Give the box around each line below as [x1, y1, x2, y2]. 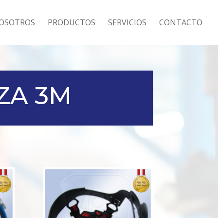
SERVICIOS [108, 17, 146, 28]
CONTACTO [159, 17, 202, 28]
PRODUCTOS [48, 17, 95, 28]
